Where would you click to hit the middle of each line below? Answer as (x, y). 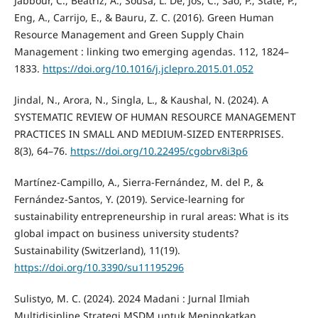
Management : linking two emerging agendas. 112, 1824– (151, 52)
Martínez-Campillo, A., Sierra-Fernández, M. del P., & (138, 182)
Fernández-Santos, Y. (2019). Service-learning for (129, 199)
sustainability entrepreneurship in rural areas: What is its (151, 216)
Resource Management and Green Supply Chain (129, 35)
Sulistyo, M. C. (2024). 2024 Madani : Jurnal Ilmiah (132, 299)
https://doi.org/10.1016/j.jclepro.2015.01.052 (148, 69)
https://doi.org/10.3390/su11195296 (99, 268)
